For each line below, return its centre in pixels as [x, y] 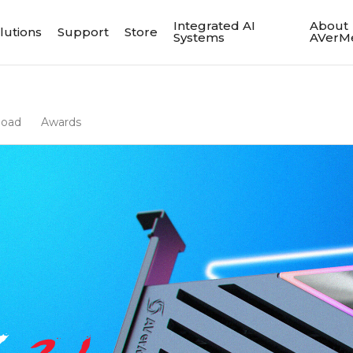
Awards [61, 122]
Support [84, 32]
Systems [199, 37]
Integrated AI [215, 26]
